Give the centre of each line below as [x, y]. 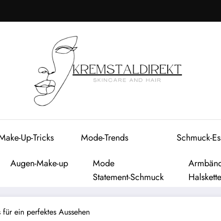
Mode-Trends [105, 137]
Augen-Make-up [39, 163]
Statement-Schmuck [128, 177]
